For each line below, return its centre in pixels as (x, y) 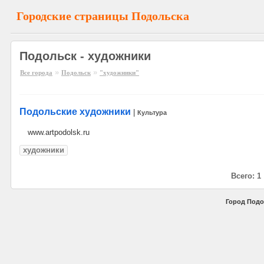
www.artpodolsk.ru (59, 132)
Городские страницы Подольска (103, 16)
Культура (152, 113)
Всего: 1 (246, 176)
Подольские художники (75, 112)
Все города (36, 72)
